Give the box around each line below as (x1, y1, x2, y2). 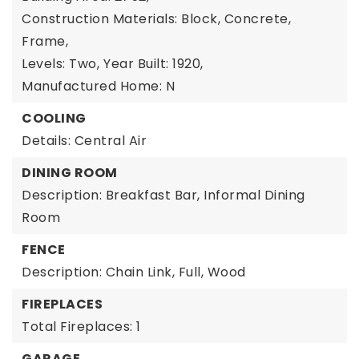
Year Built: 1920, (103, 54, 204, 73)
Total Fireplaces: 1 (22, 317, 141, 336)
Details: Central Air (22, 131, 147, 150)
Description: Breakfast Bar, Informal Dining (22, 186, 305, 204)
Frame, (22, 32, 68, 50)
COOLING (22, 109, 87, 127)
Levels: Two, (22, 54, 99, 73)
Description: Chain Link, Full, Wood (22, 263, 246, 281)
